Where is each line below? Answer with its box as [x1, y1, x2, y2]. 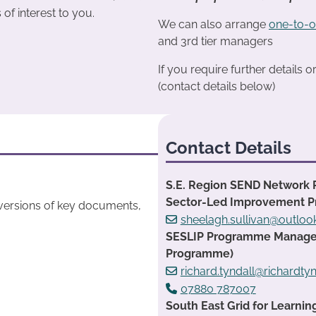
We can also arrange [158, 17, 269, 31]
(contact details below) [158, 79, 275, 93]
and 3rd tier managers [158, 34, 273, 48]
